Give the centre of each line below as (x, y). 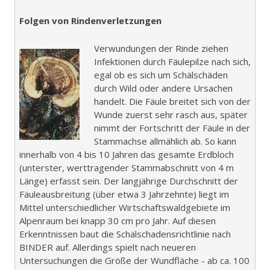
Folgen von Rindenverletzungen (90, 21)
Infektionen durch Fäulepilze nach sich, (172, 62)
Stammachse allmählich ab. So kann (165, 141)
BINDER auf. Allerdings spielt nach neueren (108, 247)
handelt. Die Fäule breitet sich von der (172, 102)
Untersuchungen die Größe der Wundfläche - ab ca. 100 (134, 261)
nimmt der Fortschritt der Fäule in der (172, 128)
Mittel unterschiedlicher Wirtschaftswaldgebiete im (125, 208)
